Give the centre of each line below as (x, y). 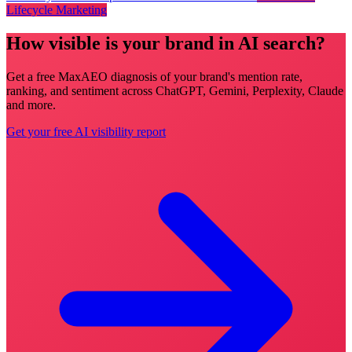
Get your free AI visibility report (86, 131)
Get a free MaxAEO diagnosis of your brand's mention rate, (154, 76)
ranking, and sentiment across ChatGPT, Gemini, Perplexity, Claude (175, 90)
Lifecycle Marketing (57, 10)
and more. (31, 104)
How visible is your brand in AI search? (166, 44)
